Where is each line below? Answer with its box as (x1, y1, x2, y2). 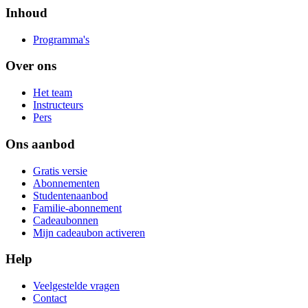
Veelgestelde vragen (33, 280, 120, 291)
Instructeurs (33, 99, 83, 111)
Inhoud (5, 5, 47, 20)
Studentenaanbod (33, 189, 108, 201)
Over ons (5, 58, 56, 74)
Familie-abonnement (33, 201, 122, 214)
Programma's (33, 33, 89, 45)
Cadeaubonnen (33, 214, 98, 226)
